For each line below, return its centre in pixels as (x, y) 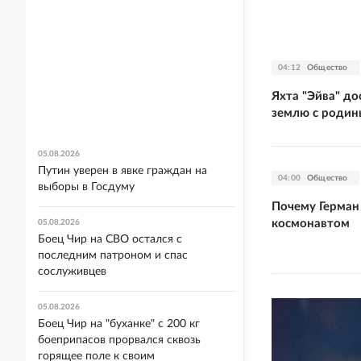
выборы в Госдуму (86, 187)
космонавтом (311, 223)
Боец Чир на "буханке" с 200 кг (119, 324)
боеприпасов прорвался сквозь (119, 340)
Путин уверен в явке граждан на (122, 171)
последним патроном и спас (113, 255)
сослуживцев (72, 272)
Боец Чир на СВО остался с (110, 239)
